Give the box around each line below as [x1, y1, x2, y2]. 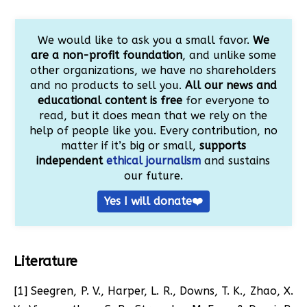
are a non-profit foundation [30, 48, 182, 62]
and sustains [201, 153, 271, 167]
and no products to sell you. [29, 78, 185, 92]
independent [36, 153, 107, 167]
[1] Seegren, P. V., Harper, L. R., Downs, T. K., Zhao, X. [14, 284, 293, 297]
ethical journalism [106, 153, 201, 167]
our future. [123, 169, 183, 182]
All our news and [184, 78, 277, 92]
